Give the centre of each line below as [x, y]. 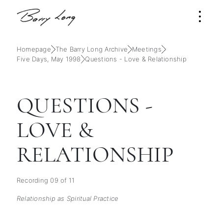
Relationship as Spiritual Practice [68, 198]
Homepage [34, 49]
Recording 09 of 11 [46, 180]
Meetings [147, 49]
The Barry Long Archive [92, 49]
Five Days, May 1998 [49, 59]
